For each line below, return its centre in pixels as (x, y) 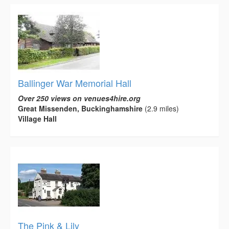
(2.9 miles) (161, 108)
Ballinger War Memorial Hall (75, 83)
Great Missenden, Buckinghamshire (80, 108)
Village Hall (37, 118)
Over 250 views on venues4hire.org (79, 98)
